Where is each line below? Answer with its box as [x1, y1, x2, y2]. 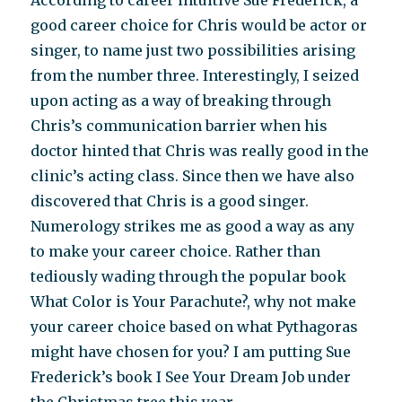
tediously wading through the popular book [31, 267, 347, 286]
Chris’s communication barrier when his [31, 117, 328, 135]
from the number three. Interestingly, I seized [31, 66, 360, 85]
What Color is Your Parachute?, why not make [31, 293, 357, 311]
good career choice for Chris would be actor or [31, 16, 368, 35]
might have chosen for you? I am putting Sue [31, 343, 352, 362]
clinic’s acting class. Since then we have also [31, 167, 355, 186]
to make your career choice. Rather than [31, 242, 321, 261]
